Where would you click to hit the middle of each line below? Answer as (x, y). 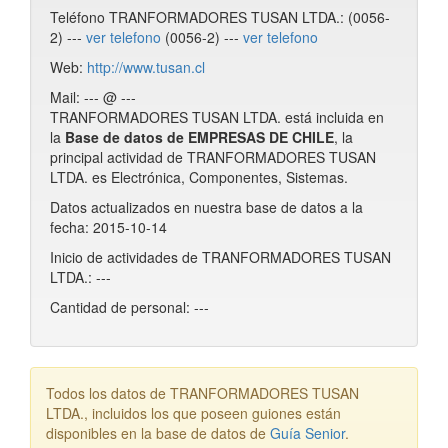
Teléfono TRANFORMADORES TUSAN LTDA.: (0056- (220, 17)
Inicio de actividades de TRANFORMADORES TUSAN (220, 257)
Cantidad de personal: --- (129, 307)
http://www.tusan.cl (146, 67)
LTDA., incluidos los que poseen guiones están (193, 413)
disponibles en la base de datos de (158, 433)
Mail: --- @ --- (93, 97)
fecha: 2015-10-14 (108, 227)
